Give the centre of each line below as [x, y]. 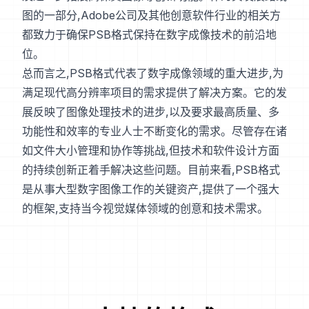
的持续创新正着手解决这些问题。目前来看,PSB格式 [151, 170]
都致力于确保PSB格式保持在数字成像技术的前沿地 [149, 35]
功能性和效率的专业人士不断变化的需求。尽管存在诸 [154, 131]
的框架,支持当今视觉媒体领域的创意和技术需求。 [145, 209]
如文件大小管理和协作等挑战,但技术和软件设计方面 [151, 151]
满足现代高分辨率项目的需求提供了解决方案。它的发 [154, 93]
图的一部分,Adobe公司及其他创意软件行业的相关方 [151, 16]
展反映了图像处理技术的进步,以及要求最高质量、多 [151, 112]
